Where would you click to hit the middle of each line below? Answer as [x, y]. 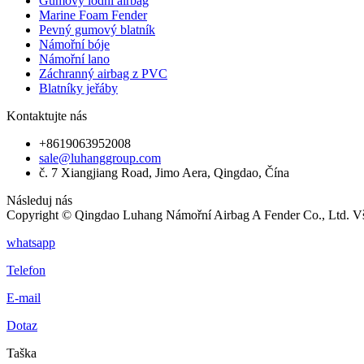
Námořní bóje [74, 44]
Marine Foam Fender [93, 15]
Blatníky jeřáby [78, 88]
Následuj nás [39, 200]
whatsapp [31, 242]
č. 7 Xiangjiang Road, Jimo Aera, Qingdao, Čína [164, 172]
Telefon [26, 270]
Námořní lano [74, 58]
